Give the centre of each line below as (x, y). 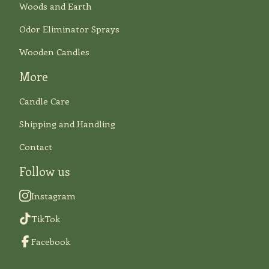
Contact (36, 147)
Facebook (51, 242)
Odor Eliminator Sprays (69, 29)
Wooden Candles (54, 52)
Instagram (53, 196)
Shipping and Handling (67, 124)
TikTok (46, 219)
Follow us (44, 171)
